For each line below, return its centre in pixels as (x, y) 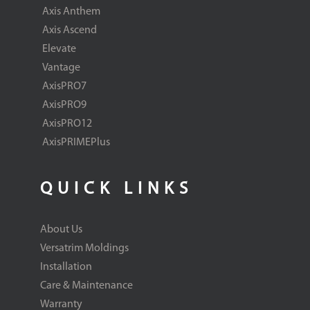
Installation (66, 267)
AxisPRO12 (67, 124)
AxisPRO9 (64, 106)
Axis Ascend (69, 31)
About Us (61, 230)
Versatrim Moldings (84, 249)
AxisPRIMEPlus (76, 143)
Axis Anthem (71, 12)
